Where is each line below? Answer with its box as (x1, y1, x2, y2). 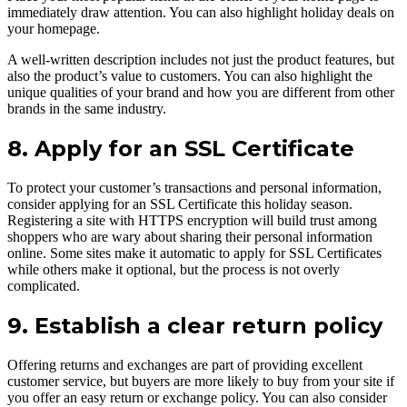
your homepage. (7, 20, 100, 36)
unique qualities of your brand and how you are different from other (7, 84, 394, 100)
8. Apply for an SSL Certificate (7, 134, 354, 162)
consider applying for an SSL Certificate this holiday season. (7, 195, 352, 212)
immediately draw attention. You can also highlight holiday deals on (7, 4, 394, 20)
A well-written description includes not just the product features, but (7, 51, 394, 67)
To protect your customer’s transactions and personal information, (7, 179, 382, 195)
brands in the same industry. (7, 100, 166, 116)
